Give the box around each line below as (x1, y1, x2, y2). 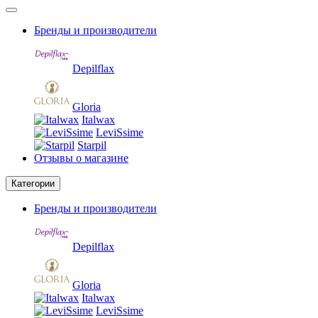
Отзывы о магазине (34, 151, 128, 164)
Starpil (77, 138, 106, 151)
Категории (11, 177, 55, 189)
